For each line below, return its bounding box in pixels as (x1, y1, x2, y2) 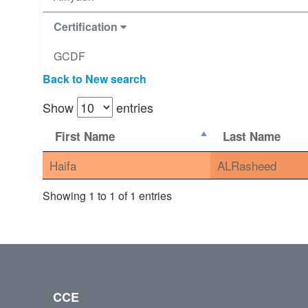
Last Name (223, 128, 280, 145)
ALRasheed (217, 157, 276, 175)
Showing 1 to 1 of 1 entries (43, 187, 172, 203)
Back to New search (43, 71, 146, 87)
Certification (54, 19, 120, 35)
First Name (55, 128, 115, 145)
